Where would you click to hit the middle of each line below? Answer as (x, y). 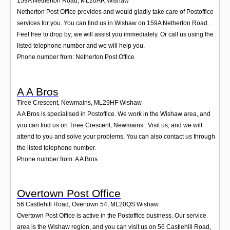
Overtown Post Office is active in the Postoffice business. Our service (112, 215)
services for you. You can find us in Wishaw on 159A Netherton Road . (114, 23)
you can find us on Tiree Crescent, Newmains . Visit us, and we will (110, 125)
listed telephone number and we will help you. (81, 46)
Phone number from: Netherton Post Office (76, 57)
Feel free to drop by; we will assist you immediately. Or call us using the (115, 35)
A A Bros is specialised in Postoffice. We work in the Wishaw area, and (114, 114)
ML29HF (106, 102)
